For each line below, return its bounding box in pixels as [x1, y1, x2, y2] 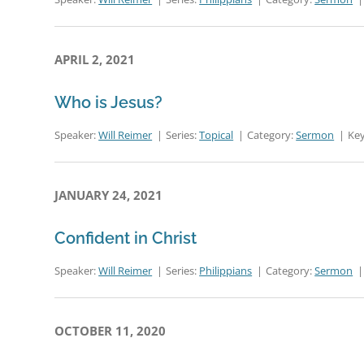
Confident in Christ [54, 228, 197, 248]
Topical [199, 128, 234, 142]
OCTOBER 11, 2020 [54, 323, 167, 339]
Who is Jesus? [54, 93, 163, 112]
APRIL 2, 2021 [54, 51, 136, 67]
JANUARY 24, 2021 [54, 187, 163, 203]
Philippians [199, 263, 253, 278]
